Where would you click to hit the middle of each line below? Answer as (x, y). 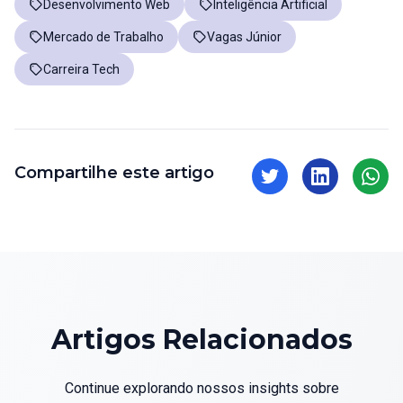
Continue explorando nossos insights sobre (201, 388)
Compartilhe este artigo (114, 173)
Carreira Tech (81, 69)
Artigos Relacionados (201, 340)
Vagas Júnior (244, 37)
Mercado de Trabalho (103, 37)
